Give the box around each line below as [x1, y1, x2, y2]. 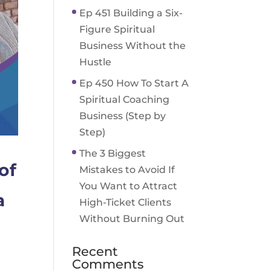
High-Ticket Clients [79, 197, 172, 208]
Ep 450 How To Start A [79, 77, 189, 89]
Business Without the [79, 40, 186, 51]
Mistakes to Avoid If [79, 164, 175, 175]
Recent [72, 244, 119, 259]
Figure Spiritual [79, 24, 155, 35]
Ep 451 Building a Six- [79, 7, 183, 19]
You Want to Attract [79, 180, 178, 192]
